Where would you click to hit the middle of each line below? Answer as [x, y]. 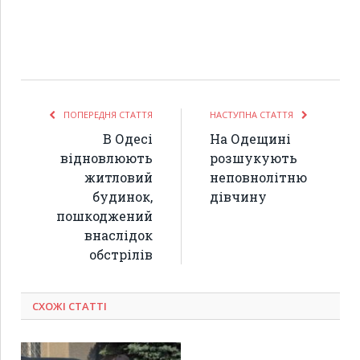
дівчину [238, 197]
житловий [119, 178]
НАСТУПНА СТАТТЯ [253, 115]
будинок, [123, 197]
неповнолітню [258, 178]
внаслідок [119, 235]
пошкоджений [104, 216]
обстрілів [121, 255]
